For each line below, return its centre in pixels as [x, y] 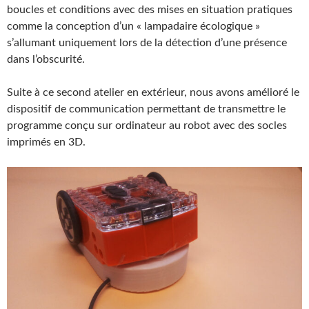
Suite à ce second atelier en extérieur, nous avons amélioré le [153, 93]
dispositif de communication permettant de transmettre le [146, 109]
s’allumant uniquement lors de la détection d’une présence [147, 43]
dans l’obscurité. [46, 60]
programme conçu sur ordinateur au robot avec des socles [147, 126]
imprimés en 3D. [46, 142]
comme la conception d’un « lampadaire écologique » [133, 27]
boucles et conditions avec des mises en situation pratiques [150, 10]
